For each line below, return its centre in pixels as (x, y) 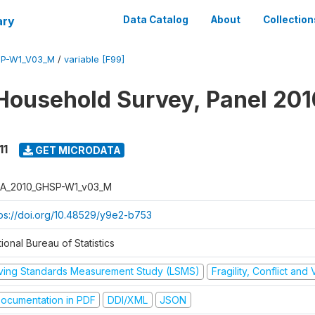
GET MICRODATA (77, 150)
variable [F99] (94, 59)
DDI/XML (127, 300)
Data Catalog (156, 20)
